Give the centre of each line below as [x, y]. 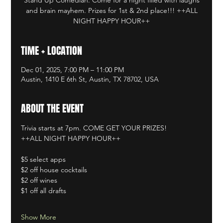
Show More [39, 217]
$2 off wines [39, 180]
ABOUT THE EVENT [53, 108]
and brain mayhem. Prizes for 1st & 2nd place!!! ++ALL [111, 10]
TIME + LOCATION [52, 51]
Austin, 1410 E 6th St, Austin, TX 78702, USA [90, 79]
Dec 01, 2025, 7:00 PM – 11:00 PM [73, 69]
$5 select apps [44, 159]
